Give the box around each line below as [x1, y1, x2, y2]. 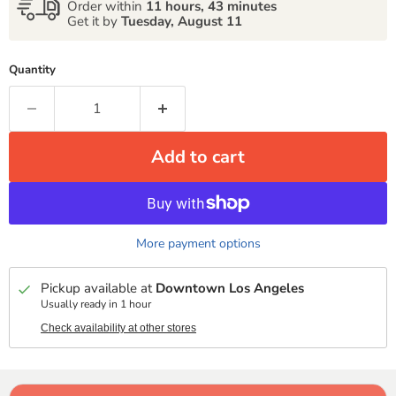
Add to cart [151, 144, 245, 169]
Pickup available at [41, 278, 156, 297]
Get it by [66, 11, 121, 30]
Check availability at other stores [41, 321, 196, 334]
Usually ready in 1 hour [41, 296, 151, 311]
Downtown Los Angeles [156, 278, 304, 297]
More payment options [135, 234, 261, 252]
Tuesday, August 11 [120, 11, 242, 30]
